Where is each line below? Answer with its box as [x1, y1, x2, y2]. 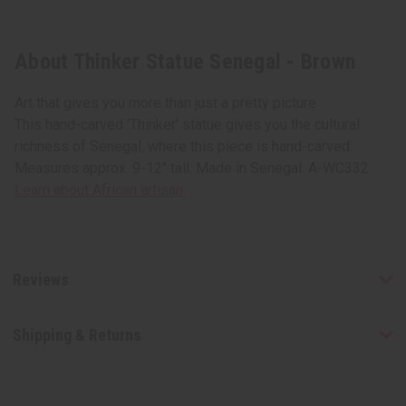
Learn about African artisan [14, 181, 183, 199]
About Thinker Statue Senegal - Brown [14, 49, 355, 75]
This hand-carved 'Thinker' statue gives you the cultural [14, 116, 360, 134]
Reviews [12, 269, 69, 289]
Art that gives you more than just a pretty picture [14, 94, 316, 112]
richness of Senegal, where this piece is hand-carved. [14, 138, 353, 156]
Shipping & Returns [12, 325, 141, 345]
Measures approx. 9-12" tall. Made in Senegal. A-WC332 [14, 159, 369, 178]
